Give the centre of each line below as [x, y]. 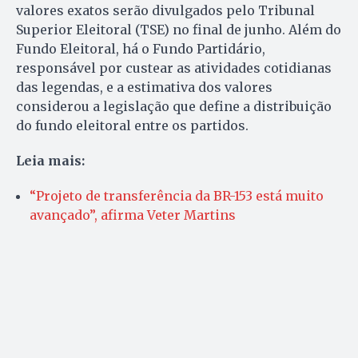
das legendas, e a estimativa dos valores [144, 88]
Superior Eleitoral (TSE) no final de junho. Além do [179, 30]
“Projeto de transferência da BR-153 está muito [177, 196]
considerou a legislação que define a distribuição [174, 107]
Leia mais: [50, 161]
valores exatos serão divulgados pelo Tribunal [165, 11]
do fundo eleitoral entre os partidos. [132, 126]
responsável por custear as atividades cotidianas [174, 68]
